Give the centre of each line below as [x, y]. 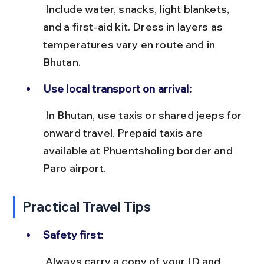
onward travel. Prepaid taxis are [124, 133]
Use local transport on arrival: [117, 88]
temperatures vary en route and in [130, 44]
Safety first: [73, 235]
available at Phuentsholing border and [139, 150]
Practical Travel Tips [87, 207]
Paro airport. [74, 168]
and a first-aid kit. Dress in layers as [134, 27]
